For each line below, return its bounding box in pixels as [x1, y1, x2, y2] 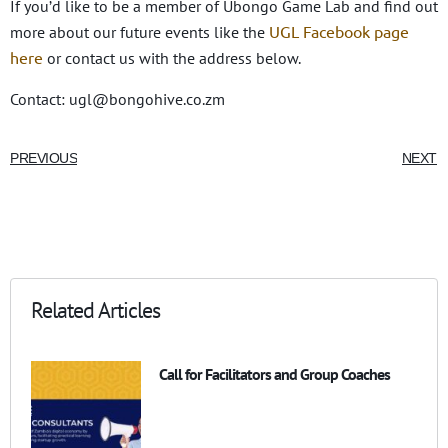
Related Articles [31, 296, 160, 325]
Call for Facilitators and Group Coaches [159, 363, 390, 384]
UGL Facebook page [265, 20, 409, 41]
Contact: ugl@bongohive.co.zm [10, 88, 225, 109]
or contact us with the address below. [43, 47, 301, 68]
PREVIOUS [10, 149, 78, 166]
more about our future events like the [10, 21, 265, 42]
